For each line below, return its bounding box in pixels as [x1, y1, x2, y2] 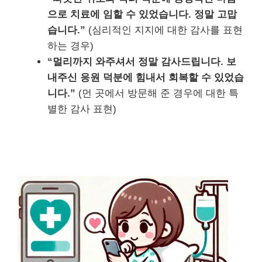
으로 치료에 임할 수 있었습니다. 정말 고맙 [47, 9, 237, 20]
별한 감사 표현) [47, 104, 116, 115]
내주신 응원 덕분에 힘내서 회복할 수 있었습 [47, 72, 244, 84]
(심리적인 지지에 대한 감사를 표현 [85, 25, 243, 36]
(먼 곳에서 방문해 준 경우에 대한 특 [75, 88, 239, 99]
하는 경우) [47, 40, 94, 52]
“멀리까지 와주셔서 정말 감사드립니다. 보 [47, 56, 236, 68]
